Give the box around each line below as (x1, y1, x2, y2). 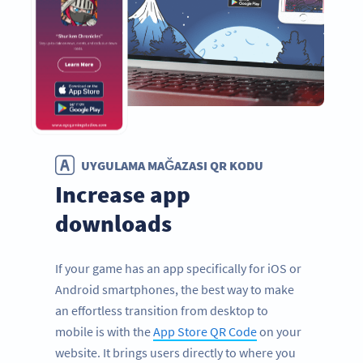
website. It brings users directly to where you (55, 344, 296, 361)
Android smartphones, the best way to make (55, 280, 294, 297)
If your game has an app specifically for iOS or (55, 259, 301, 276)
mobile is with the (55, 322, 153, 340)
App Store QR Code (153, 322, 257, 340)
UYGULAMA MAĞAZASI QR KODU (81, 156, 263, 173)
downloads (55, 207, 172, 238)
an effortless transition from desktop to (55, 301, 268, 318)
